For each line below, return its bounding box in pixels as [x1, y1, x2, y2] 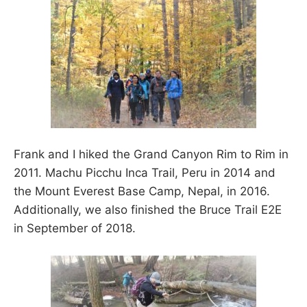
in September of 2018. [14, 221, 136, 236]
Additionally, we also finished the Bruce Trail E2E [14, 203, 282, 217]
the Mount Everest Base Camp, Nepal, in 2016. [14, 184, 270, 199]
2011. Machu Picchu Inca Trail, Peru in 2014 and [14, 166, 275, 180]
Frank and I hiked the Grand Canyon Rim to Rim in [14, 147, 288, 162]
